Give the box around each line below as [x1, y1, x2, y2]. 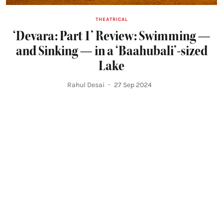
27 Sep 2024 [114, 80, 152, 89]
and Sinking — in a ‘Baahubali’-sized [15, 42, 208, 59]
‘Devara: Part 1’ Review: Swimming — [12, 27, 211, 44]
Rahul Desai [67, 80, 105, 89]
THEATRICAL [95, 16, 128, 22]
